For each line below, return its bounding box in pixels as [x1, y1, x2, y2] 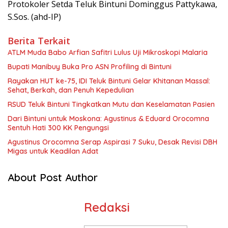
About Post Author [8, 171, 98, 184]
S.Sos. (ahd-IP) [8, 11, 61, 23]
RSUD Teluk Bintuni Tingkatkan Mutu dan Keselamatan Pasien [8, 100, 215, 109]
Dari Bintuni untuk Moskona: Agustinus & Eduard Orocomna [8, 114, 209, 124]
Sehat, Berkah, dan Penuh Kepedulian [8, 85, 134, 95]
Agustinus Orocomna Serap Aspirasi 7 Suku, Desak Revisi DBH [8, 137, 217, 147]
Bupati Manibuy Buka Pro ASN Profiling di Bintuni [8, 62, 172, 72]
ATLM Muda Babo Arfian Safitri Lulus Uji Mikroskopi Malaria [8, 48, 208, 58]
